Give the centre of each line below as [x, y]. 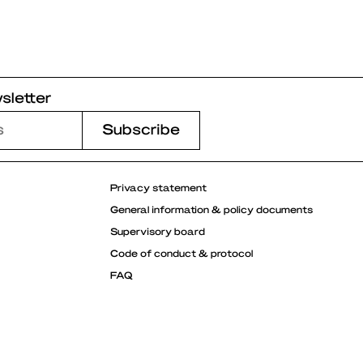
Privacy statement [158, 187]
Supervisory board [158, 231]
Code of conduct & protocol [181, 252]
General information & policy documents [211, 209]
